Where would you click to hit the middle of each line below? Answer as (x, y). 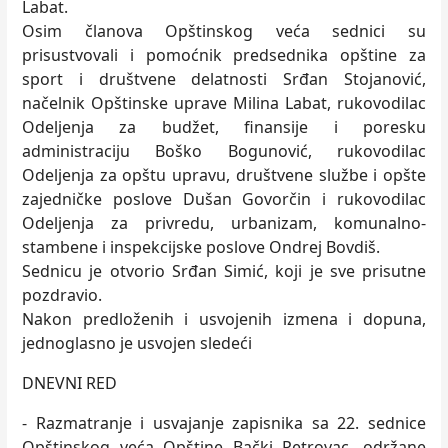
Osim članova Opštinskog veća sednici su (224, 31)
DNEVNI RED (69, 383)
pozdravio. (62, 295)
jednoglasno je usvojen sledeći (137, 343)
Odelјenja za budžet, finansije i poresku (224, 127)
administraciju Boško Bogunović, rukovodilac (224, 151)
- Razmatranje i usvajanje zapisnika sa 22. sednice (224, 423)
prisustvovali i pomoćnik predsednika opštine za (224, 55)
